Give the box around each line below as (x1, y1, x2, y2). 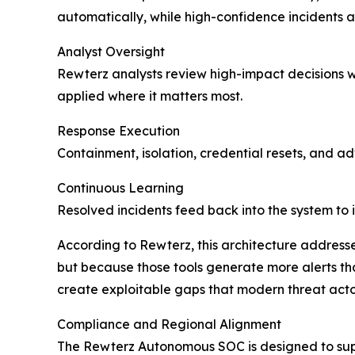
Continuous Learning (57, 180, 184, 197)
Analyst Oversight (57, 44, 165, 60)
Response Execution (57, 123, 180, 139)
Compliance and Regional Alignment (57, 316, 281, 333)
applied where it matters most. (57, 88, 242, 105)
